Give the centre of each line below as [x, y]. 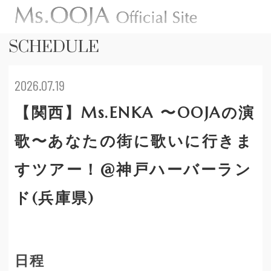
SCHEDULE [54, 47]
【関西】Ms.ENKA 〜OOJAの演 [135, 113]
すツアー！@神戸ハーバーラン [133, 170]
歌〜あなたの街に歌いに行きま [134, 141]
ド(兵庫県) [55, 198]
